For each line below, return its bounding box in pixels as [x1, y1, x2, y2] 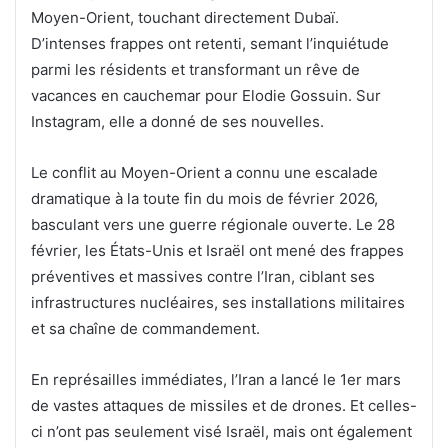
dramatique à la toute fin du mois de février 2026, [31, 189, 378, 208]
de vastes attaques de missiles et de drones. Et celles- [31, 396, 417, 415]
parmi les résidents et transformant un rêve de [31, 60, 360, 79]
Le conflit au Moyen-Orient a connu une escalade [31, 163, 378, 182]
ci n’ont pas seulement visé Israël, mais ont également [31, 422, 412, 441]
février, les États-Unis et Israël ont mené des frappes [31, 241, 404, 260]
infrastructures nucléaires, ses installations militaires [31, 293, 405, 312]
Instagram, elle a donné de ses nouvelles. [31, 112, 324, 131]
